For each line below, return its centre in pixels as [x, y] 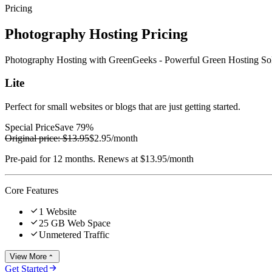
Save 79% [74, 127]
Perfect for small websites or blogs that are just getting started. [123, 107]
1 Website [58, 212]
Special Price [30, 127]
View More [28, 257]
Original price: [32, 138]
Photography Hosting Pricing [96, 34]
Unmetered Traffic [74, 235]
